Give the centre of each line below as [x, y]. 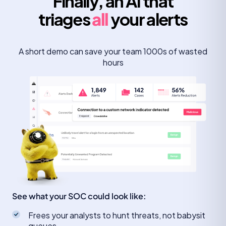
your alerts [148, 19]
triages [65, 19]
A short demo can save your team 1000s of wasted [113, 51]
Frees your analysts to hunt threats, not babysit [117, 215]
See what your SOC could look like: [79, 196]
